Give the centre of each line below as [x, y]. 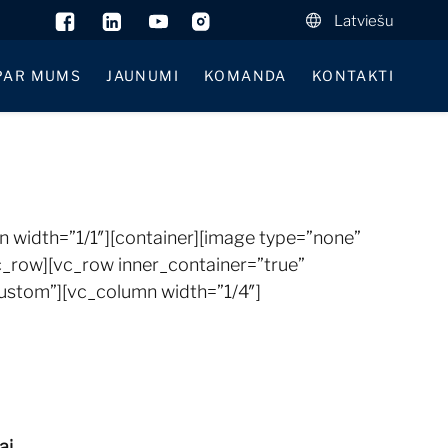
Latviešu [364, 21]
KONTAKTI [352, 75]
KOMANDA [245, 75]
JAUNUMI [142, 75]
